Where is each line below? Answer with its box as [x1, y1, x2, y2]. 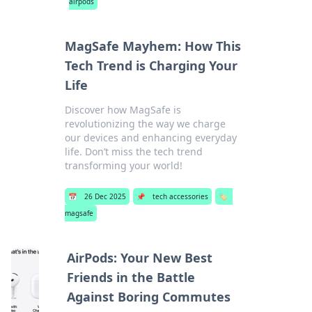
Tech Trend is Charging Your [65, 57, 238, 74]
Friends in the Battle [67, 269, 196, 286]
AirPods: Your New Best [67, 249, 213, 266]
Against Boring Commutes [67, 288, 231, 305]
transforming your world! [65, 159, 183, 172]
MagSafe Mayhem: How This [65, 38, 242, 54]
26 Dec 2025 [84, 192, 127, 201]
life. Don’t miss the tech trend [65, 145, 203, 158]
